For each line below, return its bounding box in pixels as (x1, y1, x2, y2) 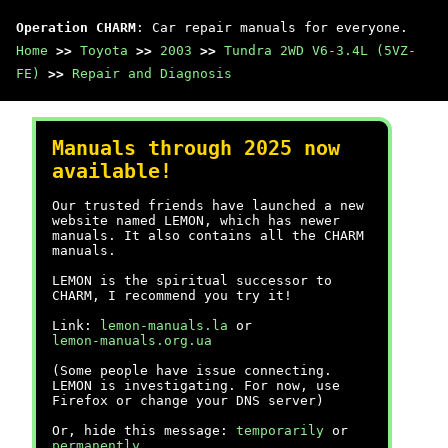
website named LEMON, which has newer (52, 213, 340, 228)
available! (52, 160, 172, 183)
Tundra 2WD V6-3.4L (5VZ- (224, 43, 416, 58)
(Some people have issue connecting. (52, 363, 332, 378)
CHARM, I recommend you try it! (52, 288, 292, 303)
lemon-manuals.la (100, 318, 228, 333)
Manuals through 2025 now (52, 137, 340, 160)
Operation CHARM (16, 20, 136, 35)
